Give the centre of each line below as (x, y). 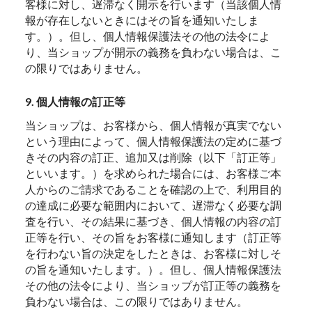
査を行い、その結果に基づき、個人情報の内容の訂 (154, 221)
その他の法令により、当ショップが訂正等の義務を (154, 286)
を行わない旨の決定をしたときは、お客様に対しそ (154, 253)
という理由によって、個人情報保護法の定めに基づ (154, 141)
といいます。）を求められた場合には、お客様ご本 (154, 173)
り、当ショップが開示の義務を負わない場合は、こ (154, 52)
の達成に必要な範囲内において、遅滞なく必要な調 (154, 205)
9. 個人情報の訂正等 (76, 101)
